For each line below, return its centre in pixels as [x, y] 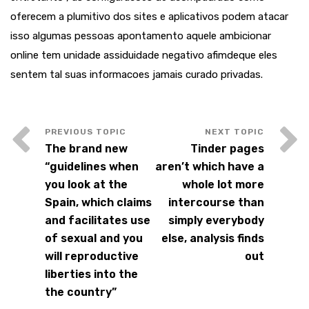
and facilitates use [98, 220]
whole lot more [223, 185]
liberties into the [91, 274]
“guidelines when [92, 167]
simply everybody [216, 220]
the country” [81, 292]
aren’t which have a [210, 167]
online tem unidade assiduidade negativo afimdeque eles [144, 55]
